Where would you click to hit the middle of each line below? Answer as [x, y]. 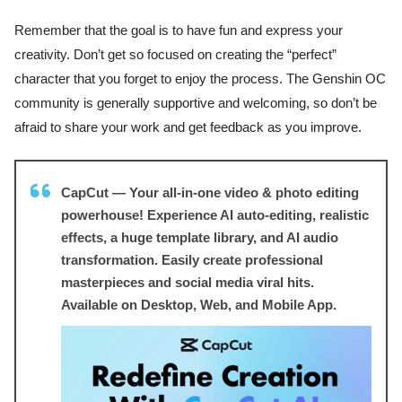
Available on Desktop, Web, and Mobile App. [199, 305]
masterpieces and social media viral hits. [188, 282]
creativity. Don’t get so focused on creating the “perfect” [175, 54]
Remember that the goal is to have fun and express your [179, 30]
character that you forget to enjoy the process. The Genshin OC [200, 79]
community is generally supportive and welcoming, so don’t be [196, 103]
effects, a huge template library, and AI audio [200, 237]
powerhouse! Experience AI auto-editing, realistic [215, 215]
